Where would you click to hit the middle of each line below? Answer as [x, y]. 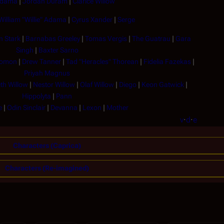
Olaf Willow [97, 84]
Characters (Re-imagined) [47, 168]
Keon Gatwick [163, 84]
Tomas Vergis [106, 38]
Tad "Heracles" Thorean [102, 61]
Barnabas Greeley [53, 38]
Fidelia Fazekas [167, 61]
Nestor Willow [54, 84]
